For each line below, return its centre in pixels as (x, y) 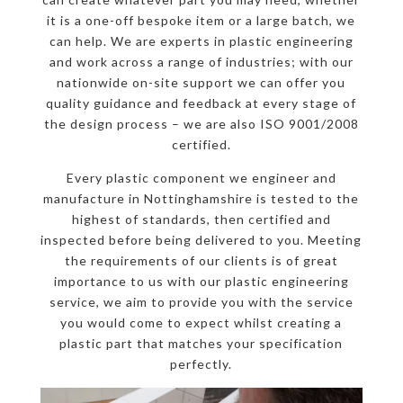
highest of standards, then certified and (201, 219)
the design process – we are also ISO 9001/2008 (201, 124)
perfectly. (201, 364)
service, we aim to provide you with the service (201, 302)
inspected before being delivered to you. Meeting (201, 240)
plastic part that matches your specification (201, 344)
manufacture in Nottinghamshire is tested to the (201, 199)
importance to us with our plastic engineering (201, 282)
